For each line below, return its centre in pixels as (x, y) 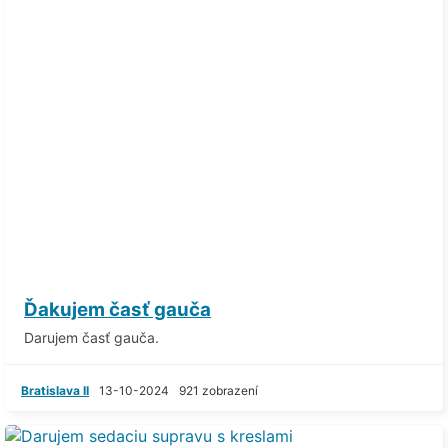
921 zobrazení (218, 390)
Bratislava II (55, 390)
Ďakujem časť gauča (118, 309)
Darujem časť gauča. (92, 337)
